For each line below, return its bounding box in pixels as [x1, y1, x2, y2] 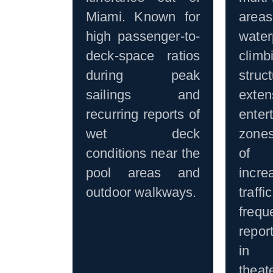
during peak [86, 68, 200, 83]
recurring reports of [86, 107, 200, 122]
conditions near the [86, 146, 200, 161]
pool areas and [86, 165, 200, 181]
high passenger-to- [86, 29, 200, 44]
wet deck [86, 126, 200, 142]
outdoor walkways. [86, 185, 197, 200]
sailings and [86, 87, 200, 103]
